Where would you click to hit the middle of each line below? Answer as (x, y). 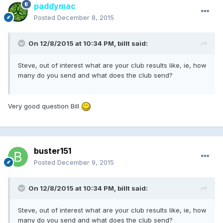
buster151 (53, 151)
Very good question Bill (45, 106)
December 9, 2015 (86, 162)
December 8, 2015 (86, 17)
